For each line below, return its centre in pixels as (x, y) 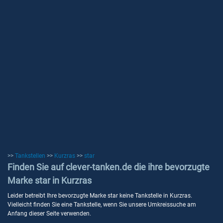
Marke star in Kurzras (50, 180)
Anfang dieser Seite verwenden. (49, 214)
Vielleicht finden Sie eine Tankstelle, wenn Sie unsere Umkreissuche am (102, 205)
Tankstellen (30, 156)
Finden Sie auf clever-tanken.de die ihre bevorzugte (109, 167)
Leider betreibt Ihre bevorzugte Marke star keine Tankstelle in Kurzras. (100, 196)
